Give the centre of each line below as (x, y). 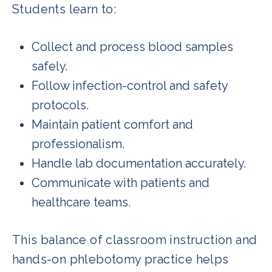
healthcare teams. (81, 202)
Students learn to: (64, 9)
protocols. (60, 105)
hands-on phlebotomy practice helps (121, 259)
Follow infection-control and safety (130, 85)
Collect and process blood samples (132, 46)
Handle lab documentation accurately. (139, 163)
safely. (49, 66)
